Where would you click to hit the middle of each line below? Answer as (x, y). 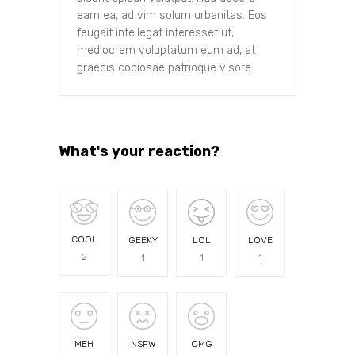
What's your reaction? (139, 152)
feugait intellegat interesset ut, (155, 33)
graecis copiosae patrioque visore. (165, 68)
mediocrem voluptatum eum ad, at (166, 51)
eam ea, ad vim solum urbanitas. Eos (172, 16)
